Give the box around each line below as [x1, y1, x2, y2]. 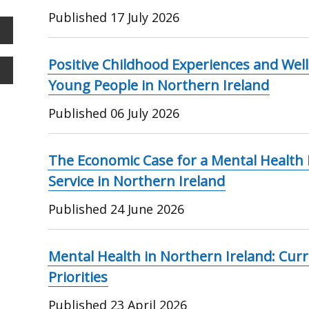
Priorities [48, 267, 108, 286]
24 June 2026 [110, 200, 185, 217]
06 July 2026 [110, 104, 180, 121]
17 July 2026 [110, 8, 180, 26]
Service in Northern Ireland [48, 171, 226, 190]
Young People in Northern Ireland [48, 75, 270, 94]
